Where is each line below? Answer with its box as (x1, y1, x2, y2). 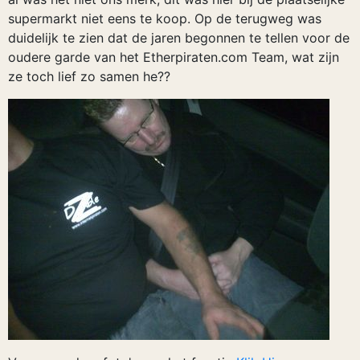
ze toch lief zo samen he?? (8, 68, 170, 84)
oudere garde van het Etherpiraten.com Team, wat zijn (8, 49, 339, 65)
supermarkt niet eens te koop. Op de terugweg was (8, 10, 321, 27)
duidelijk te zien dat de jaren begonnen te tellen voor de (8, 30, 350, 46)
